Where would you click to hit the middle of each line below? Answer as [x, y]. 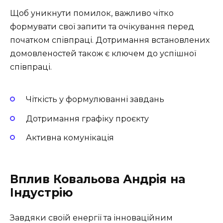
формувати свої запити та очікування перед [102, 27]
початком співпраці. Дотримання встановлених [110, 40]
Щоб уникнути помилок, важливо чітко [92, 13]
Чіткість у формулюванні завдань [95, 100]
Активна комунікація [70, 137]
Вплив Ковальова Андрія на [98, 179]
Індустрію [41, 193]
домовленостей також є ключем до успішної [103, 54]
